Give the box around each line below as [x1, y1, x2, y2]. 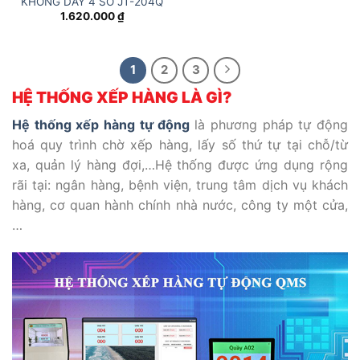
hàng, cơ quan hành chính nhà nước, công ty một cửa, [12, 196, 348, 213]
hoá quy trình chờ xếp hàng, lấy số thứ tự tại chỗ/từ [12, 136, 348, 153]
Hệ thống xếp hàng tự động [12, 116, 195, 133]
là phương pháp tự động [194, 116, 349, 133]
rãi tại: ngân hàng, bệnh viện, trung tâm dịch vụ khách [12, 176, 348, 193]
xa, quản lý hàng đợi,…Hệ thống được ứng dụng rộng [12, 156, 348, 173]
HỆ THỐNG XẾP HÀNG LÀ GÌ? [12, 88, 232, 108]
